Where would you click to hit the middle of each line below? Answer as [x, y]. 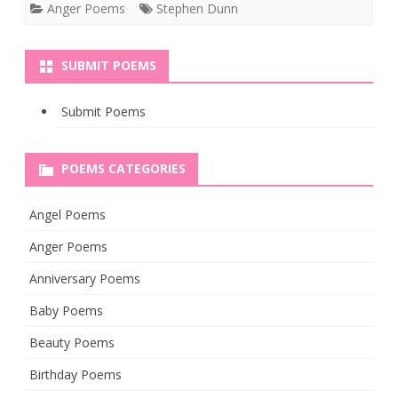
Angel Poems [68, 215]
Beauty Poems [72, 342]
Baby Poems [66, 310]
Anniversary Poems [85, 279]
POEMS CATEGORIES [123, 168]
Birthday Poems [76, 374]
